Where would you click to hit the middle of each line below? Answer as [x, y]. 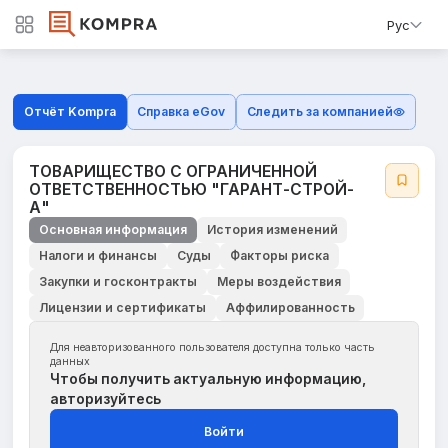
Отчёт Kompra [69, 112]
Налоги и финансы [98, 255]
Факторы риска [279, 255]
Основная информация [113, 229]
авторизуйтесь [105, 399]
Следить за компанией [319, 112]
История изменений [272, 229]
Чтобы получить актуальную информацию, [207, 379]
